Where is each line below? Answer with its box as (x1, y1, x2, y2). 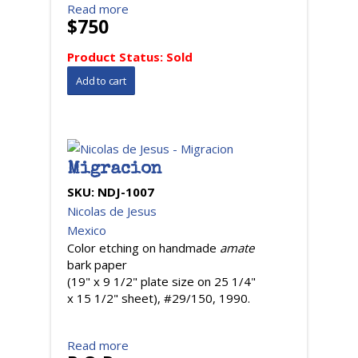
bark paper (67, 257, 127, 272)
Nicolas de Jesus (67, 203, 157, 219)
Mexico (67, 222, 106, 238)
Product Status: (67, 49, 166, 65)
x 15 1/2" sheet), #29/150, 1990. (67, 290, 250, 306)
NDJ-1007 (97, 184, 154, 200)
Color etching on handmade (67, 240, 220, 256)
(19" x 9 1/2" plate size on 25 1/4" (67, 273, 256, 289)
